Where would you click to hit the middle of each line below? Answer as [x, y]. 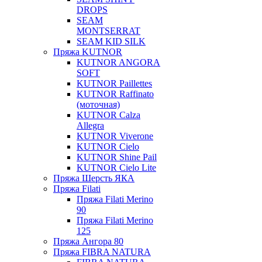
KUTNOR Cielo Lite [116, 168]
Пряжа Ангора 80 [88, 241]
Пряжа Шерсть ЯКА [94, 178]
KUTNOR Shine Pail [117, 157]
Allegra [90, 125]
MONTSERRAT [108, 31]
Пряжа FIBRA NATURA [102, 252]
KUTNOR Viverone [115, 136]
